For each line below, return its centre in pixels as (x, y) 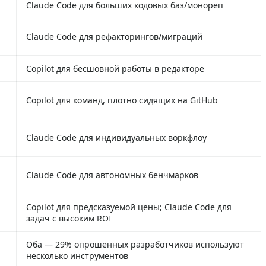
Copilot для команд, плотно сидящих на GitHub (122, 100)
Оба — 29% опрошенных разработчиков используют (135, 244)
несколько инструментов (77, 255)
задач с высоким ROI (69, 218)
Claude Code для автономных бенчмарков (112, 175)
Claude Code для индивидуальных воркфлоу (116, 137)
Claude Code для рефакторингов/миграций (114, 36)
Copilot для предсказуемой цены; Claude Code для (129, 207)
